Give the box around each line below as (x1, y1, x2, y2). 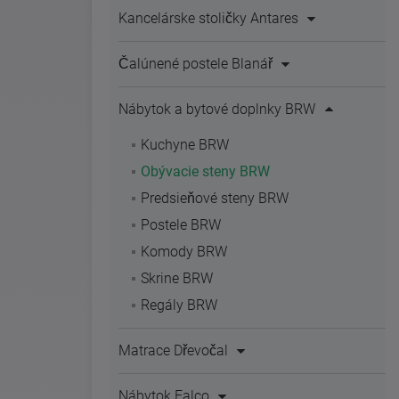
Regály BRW (141, 297, 217, 313)
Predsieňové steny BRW (141, 190, 289, 207)
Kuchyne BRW (141, 136, 229, 153)
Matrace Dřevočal (118, 342, 228, 359)
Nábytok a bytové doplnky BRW (118, 101, 315, 118)
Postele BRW (141, 216, 221, 233)
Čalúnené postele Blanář (118, 55, 273, 72)
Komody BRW (141, 243, 227, 260)
